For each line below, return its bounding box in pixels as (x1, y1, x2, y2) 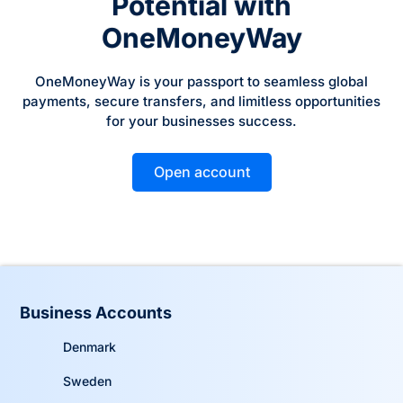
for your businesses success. (106, 112, 297, 130)
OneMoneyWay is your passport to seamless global (35, 72, 368, 90)
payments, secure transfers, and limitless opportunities (22, 92, 381, 110)
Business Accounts (20, 302, 173, 322)
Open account (153, 162, 250, 181)
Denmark (62, 338, 116, 354)
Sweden (62, 372, 112, 389)
